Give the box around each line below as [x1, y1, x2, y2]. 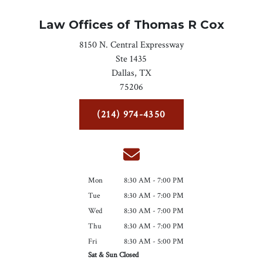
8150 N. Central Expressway [79, 39, 184, 52]
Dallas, [111, 67, 137, 80]
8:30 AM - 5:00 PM [124, 237, 184, 247]
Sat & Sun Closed [88, 250, 139, 261]
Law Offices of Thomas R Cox [38, 18, 224, 32]
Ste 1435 [116, 53, 147, 66]
